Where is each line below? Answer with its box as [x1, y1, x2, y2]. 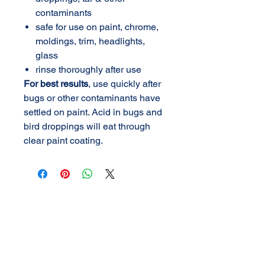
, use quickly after [88, 78, 161, 89]
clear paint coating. [24, 135, 103, 146]
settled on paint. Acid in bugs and [24, 106, 162, 118]
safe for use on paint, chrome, [35, 21, 159, 33]
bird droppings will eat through [24, 121, 150, 132]
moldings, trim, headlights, [35, 35, 145, 47]
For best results [24, 78, 88, 89]
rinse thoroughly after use [35, 64, 141, 75]
